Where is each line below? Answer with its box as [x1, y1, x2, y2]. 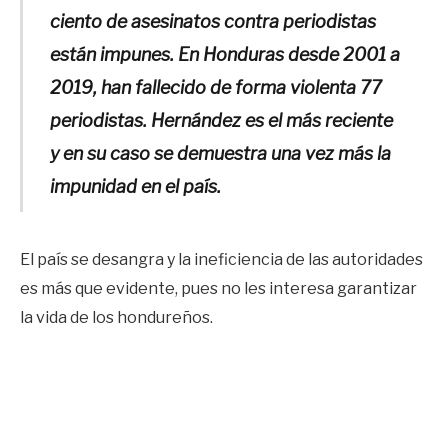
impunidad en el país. [49, 176, 221, 198]
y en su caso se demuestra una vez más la [49, 143, 391, 165]
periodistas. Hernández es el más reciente [49, 110, 393, 132]
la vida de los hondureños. [20, 308, 213, 328]
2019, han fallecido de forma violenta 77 [49, 77, 382, 99]
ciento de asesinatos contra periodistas [49, 11, 376, 33]
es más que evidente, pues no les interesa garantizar [20, 279, 417, 299]
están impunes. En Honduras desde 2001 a [49, 44, 400, 66]
